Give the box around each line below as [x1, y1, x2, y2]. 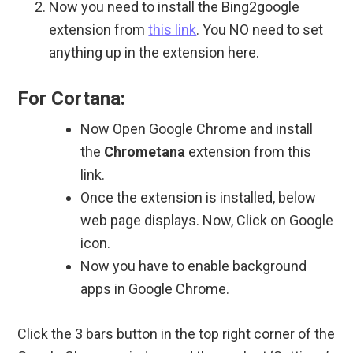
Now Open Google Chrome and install [80, 120, 314, 137]
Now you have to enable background [80, 257, 307, 274]
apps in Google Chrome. [80, 280, 230, 297]
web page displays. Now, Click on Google [80, 211, 334, 229]
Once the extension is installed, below [80, 188, 317, 206]
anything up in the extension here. [49, 43, 260, 61]
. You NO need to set [196, 20, 324, 38]
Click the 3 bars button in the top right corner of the [17, 325, 336, 342]
